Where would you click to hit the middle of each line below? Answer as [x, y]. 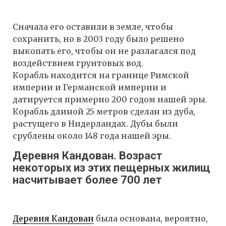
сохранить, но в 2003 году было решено [98, 39]
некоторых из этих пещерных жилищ [111, 167]
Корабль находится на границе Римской [101, 75]
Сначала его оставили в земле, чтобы [93, 26]
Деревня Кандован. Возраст [88, 155]
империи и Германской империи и [90, 87]
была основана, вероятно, [151, 219]
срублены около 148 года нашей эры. [92, 135]
